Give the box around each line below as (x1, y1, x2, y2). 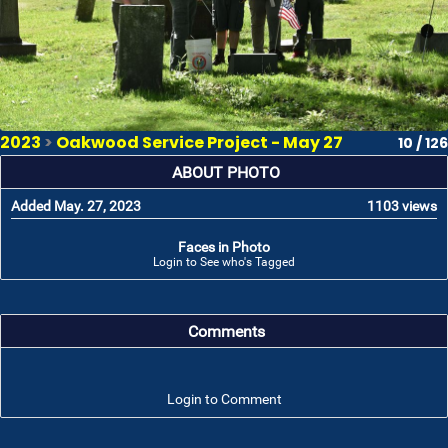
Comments (187, 323, 265, 342)
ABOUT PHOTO (172, 164, 280, 183)
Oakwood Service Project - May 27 (56, 131, 343, 155)
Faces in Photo (178, 239, 270, 256)
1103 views (367, 198, 437, 215)
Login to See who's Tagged (153, 255, 295, 270)
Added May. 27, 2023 (11, 198, 141, 215)
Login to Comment (166, 391, 282, 408)
